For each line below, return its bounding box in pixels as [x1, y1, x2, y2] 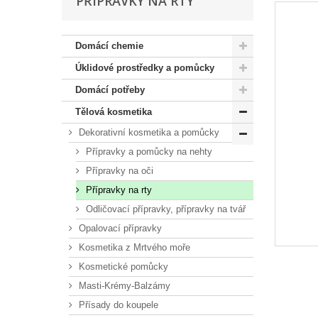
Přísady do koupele [76, 300, 158, 310]
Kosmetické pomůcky [76, 261, 168, 272]
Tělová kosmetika [75, 106, 152, 117]
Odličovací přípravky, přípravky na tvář [83, 204, 246, 214]
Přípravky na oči [83, 165, 153, 176]
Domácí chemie [75, 40, 143, 51]
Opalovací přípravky [76, 223, 162, 234]
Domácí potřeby [75, 84, 145, 95]
